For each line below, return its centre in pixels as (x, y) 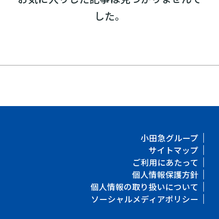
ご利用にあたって (166, 162)
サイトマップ (174, 150)
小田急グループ (170, 138)
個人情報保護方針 (165, 174)
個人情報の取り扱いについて (145, 186)
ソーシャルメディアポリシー (145, 199)
